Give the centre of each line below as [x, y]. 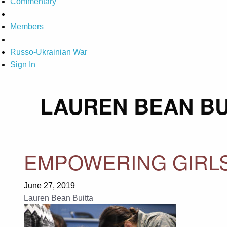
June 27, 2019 [49, 185]
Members [27, 27]
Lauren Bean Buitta [58, 198]
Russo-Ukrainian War [49, 52]
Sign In [23, 65]
